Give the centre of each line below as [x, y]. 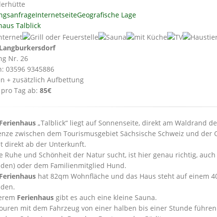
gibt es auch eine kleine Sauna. [105, 197]
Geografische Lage [107, 15]
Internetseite [56, 15]
